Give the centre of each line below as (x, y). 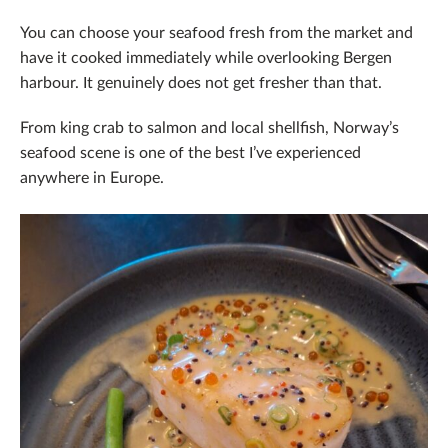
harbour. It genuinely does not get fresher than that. (201, 82)
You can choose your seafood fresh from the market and (216, 32)
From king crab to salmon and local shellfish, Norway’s (209, 127)
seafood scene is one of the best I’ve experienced (190, 152)
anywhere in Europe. (92, 177)
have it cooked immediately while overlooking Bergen (206, 57)
